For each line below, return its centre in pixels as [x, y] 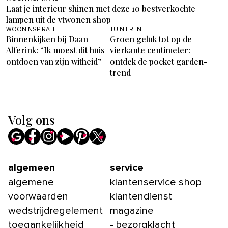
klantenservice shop [156, 182]
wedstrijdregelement [55, 211]
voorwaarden [38, 196]
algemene [31, 182]
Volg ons [32, 120]
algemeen [32, 168]
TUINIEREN [126, 30]
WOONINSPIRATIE [32, 30]
